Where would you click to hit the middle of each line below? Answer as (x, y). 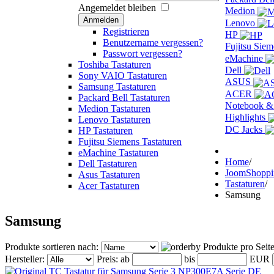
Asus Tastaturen (109, 175)
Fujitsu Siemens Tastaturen (130, 142)
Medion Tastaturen (114, 109)
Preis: (109, 259)
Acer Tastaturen (109, 186)
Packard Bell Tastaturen (124, 98)
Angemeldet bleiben (117, 8)
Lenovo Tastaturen (114, 120)
